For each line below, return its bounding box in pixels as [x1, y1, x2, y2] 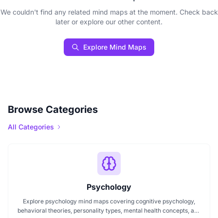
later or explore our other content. [55, 18, 163, 26]
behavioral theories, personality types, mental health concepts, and [17, 207, 201, 214]
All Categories [8, 123, 54, 131]
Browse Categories [8, 104, 98, 115]
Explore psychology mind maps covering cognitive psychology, [23, 198, 195, 205]
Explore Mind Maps [83, 43, 146, 51]
